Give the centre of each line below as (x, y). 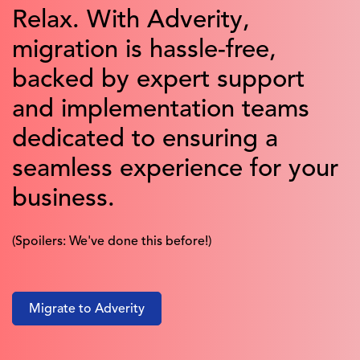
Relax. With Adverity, (131, 22)
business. (67, 200)
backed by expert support (158, 81)
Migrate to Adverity (87, 310)
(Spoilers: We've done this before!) (112, 242)
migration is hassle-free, (144, 51)
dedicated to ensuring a (145, 141)
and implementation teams (161, 111)
